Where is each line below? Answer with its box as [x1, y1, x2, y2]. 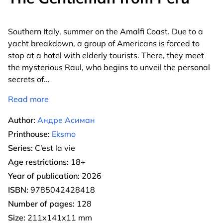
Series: [8, 142, 33, 153]
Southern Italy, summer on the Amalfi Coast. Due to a [8, 26, 203, 36]
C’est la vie [33, 142, 75, 153]
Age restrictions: [8, 156, 69, 167]
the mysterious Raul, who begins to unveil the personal [8, 62, 210, 72]
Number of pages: [8, 198, 75, 209]
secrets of [8, 74, 44, 84]
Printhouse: [8, 128, 50, 139]
